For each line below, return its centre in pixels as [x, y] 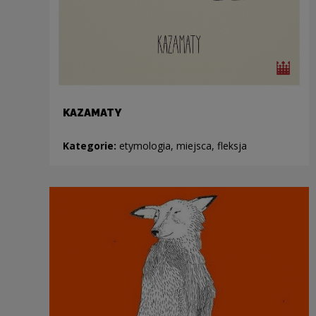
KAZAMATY [92, 113]
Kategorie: [91, 146]
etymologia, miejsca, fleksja [183, 146]
